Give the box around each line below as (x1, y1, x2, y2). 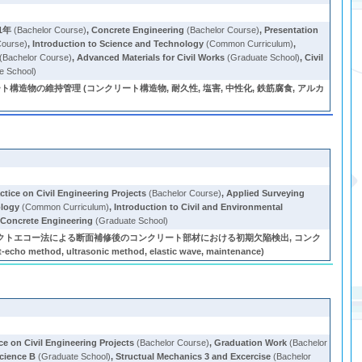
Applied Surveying (226, 188, 305, 198)
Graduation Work (214, 338, 288, 347)
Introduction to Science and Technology (32, 39, 204, 48)
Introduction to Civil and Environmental (114, 202, 284, 212)
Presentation (264, 25, 319, 35)
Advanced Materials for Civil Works (77, 53, 225, 62)
